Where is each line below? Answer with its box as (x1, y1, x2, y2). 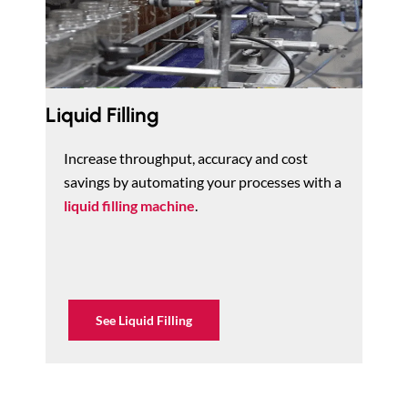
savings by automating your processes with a (64, 172, 342, 190)
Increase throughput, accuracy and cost (64, 148, 308, 167)
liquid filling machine (64, 196, 195, 214)
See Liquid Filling (96, 311, 192, 328)
